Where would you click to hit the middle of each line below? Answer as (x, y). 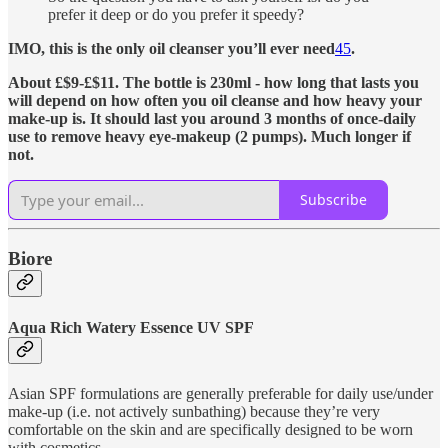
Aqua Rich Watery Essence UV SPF (131, 327)
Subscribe (333, 200)
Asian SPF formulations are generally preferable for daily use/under (220, 393)
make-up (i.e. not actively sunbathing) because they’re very (194, 411)
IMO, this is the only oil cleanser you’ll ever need (171, 48)
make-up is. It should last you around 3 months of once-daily (212, 118)
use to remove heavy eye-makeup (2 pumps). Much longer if (209, 136)
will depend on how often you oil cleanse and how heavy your (215, 100)
